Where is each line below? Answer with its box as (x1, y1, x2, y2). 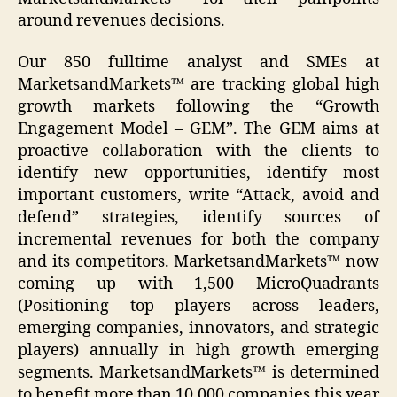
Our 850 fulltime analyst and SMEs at (18, 52, 379, 74)
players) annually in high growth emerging (18, 340, 379, 362)
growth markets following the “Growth (18, 97, 379, 118)
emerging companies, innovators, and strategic (18, 318, 379, 339)
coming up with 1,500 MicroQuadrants (18, 274, 379, 295)
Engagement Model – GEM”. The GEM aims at (18, 119, 379, 140)
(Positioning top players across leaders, (18, 296, 379, 317)
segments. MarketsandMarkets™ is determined (18, 362, 379, 384)
